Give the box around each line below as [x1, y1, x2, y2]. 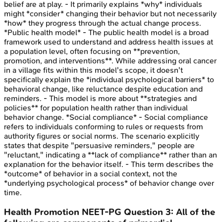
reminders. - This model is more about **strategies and [4, 94, 197, 104]
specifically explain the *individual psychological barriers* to [4, 75, 214, 85]
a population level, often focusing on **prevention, [4, 47, 180, 56]
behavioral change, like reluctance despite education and [4, 84, 203, 94]
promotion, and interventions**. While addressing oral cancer [4, 56, 217, 66]
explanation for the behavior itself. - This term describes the [4, 160, 214, 169]
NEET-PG [82, 207, 121, 218]
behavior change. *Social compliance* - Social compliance [4, 112, 208, 122]
